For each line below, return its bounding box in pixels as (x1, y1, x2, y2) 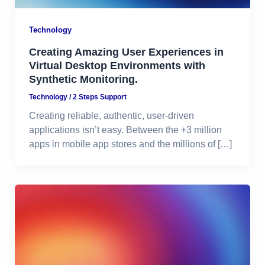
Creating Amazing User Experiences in (28, 45, 224, 58)
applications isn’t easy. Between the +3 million (28, 125, 222, 135)
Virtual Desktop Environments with (28, 59, 205, 72)
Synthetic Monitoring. (28, 72, 138, 85)
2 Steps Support (72, 92, 127, 101)
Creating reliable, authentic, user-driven (28, 111, 194, 121)
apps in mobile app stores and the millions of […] (28, 139, 232, 150)
